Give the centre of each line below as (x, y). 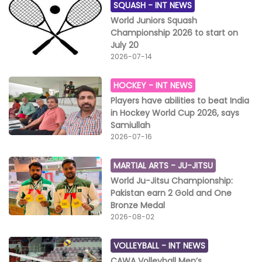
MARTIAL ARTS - (146, 166)
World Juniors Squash (154, 21)
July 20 (125, 45)
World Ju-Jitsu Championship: (172, 181)
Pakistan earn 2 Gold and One (171, 193)
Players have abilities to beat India (180, 101)
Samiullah (131, 125)
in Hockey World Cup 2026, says (175, 113)
